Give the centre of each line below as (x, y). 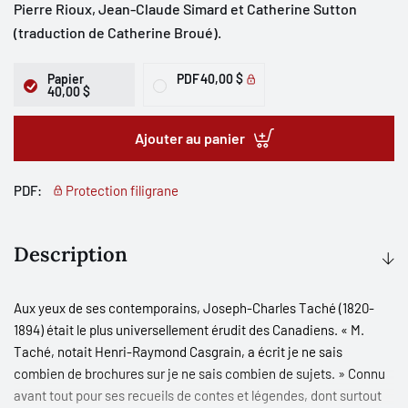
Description (71, 254)
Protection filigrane (122, 190)
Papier (66, 78)
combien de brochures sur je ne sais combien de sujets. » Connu (199, 373)
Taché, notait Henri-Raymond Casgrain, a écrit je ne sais (178, 351)
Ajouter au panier (189, 138)
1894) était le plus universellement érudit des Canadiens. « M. (189, 329)
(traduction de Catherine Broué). (117, 32)
